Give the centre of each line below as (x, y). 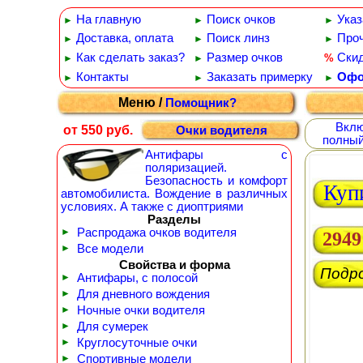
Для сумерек (113, 327)
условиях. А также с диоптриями (152, 207)
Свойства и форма (174, 265)
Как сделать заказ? (130, 58)
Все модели (110, 249)
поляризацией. (186, 168)
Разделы (174, 220)
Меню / (142, 102)
